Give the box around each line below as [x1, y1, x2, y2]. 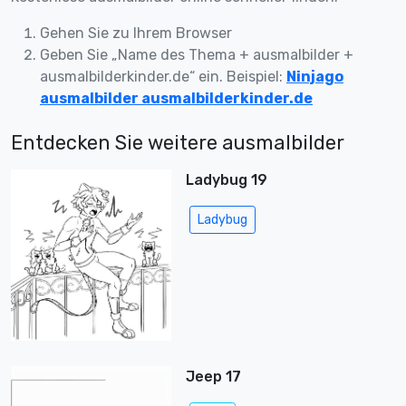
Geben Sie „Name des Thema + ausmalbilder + [40, 46, 353, 64]
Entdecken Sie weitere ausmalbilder [11, 131, 344, 155]
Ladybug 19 [185, 171, 267, 189]
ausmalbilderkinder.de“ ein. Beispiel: [40, 68, 286, 86]
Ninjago [286, 68, 343, 86]
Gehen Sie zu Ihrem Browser [40, 24, 232, 43]
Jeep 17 [185, 368, 241, 386]
